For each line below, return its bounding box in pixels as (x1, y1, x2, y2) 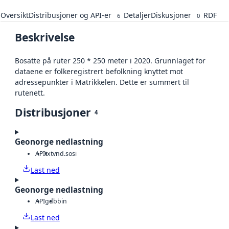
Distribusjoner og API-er (29, 10, 111, 20)
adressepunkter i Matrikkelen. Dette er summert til (15, 77, 189, 87)
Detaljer (124, 10, 151, 20)
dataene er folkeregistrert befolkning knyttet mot (15, 66, 183, 77)
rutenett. (15, 88, 45, 98)
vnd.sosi (53, 149, 77, 158)
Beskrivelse (15, 30, 75, 45)
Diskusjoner (151, 10, 191, 20)
